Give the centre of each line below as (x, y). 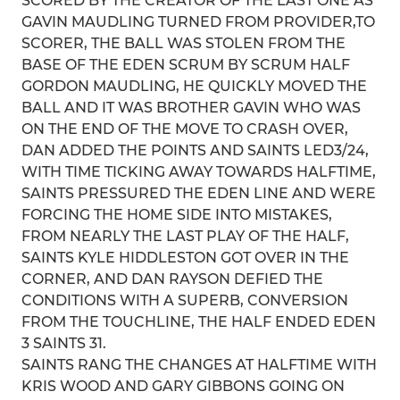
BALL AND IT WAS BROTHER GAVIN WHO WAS (191, 108)
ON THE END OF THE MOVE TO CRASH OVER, (185, 129)
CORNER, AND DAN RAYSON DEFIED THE (172, 279)
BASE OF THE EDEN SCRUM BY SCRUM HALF (186, 65)
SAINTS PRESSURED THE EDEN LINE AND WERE (199, 193)
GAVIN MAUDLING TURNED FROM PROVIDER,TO (198, 22)
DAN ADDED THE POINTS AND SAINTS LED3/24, (195, 150)
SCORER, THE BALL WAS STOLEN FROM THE (183, 43)
